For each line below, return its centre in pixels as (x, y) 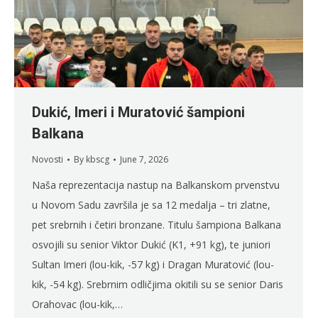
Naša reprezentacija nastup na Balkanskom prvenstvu (156, 185)
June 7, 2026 (144, 160)
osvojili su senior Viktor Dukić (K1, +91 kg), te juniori (151, 245)
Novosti (48, 160)
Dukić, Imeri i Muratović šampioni (138, 113)
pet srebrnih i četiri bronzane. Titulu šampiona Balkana (157, 225)
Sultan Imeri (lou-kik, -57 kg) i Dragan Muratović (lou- (153, 265)
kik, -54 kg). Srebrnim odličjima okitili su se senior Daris (158, 285)
